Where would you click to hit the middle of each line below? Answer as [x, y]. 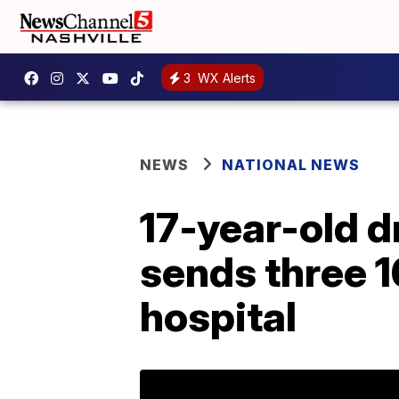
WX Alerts [225, 77]
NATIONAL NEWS [291, 165]
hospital [218, 316]
